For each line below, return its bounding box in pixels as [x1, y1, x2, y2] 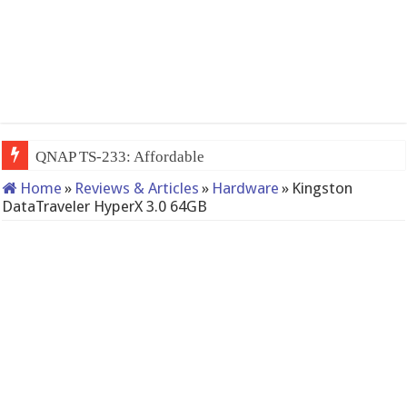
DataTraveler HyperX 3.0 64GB [2, 197, 208, 215]
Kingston [292, 179, 353, 197]
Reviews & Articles [74, 179, 200, 197]
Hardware [212, 179, 280, 197]
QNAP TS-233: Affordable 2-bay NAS [35, 148, 280, 165]
